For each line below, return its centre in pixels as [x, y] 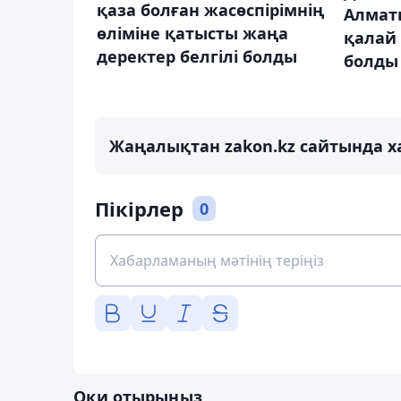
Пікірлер [139, 209]
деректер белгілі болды [197, 57]
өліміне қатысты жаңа [192, 34]
